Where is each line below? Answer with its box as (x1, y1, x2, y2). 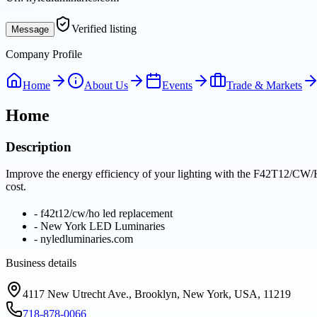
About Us (84, 79, 128, 91)
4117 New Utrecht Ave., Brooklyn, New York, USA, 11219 (23, 288, 291, 301)
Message (11, 23, 49, 35)
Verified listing (71, 22, 137, 35)
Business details (6, 257, 76, 270)
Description (6, 139, 71, 154)
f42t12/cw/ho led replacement (40, 207, 173, 220)
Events (162, 79, 192, 91)
